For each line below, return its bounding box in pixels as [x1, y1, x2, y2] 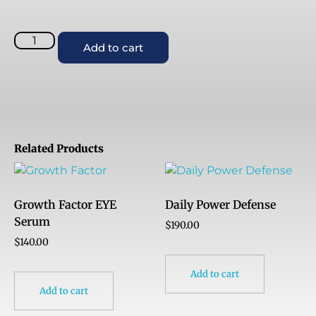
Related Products [14, 142, 104, 155]
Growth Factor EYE [14, 197, 116, 212]
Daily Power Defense [165, 197, 276, 212]
